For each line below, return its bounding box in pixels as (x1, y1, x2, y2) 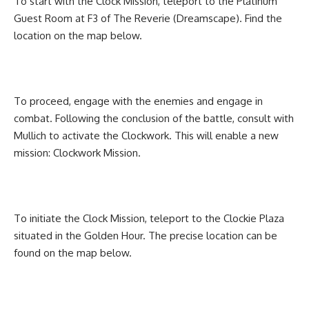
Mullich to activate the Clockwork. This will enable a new (14, 129, 279, 143)
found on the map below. (14, 246, 132, 260)
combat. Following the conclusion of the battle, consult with (14, 112, 294, 126)
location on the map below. (14, 29, 142, 43)
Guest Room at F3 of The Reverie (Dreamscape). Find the (14, 12, 282, 26)
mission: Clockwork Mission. (14, 146, 143, 160)
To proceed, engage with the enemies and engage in (14, 94, 263, 108)
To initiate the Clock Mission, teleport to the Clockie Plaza (14, 212, 284, 226)
